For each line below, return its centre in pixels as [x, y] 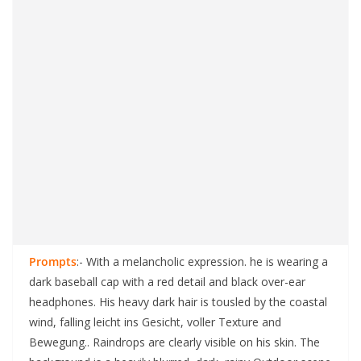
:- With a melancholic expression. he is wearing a [202, 262]
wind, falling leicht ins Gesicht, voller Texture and [155, 322]
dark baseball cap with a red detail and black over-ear [167, 282]
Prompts [53, 262]
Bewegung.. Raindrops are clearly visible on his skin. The [174, 342]
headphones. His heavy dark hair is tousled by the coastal [178, 302]
